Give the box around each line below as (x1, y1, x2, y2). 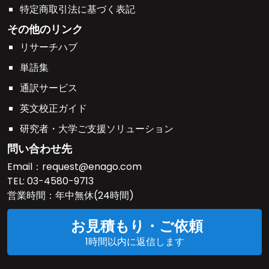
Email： (7, 160, 42, 174)
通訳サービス (19, 81, 77, 95)
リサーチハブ (19, 40, 77, 55)
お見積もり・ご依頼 (71, 216, 203, 237)
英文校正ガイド (19, 101, 87, 116)
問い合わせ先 (7, 141, 72, 157)
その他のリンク (7, 22, 83, 37)
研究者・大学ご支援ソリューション (19, 122, 174, 136)
